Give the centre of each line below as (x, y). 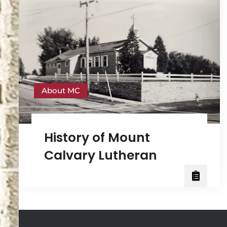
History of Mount (97, 137)
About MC (61, 90)
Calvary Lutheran (101, 155)
